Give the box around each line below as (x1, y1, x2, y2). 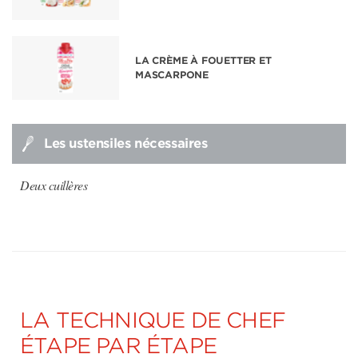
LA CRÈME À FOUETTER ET (135, 54, 272, 66)
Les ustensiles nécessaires (44, 136, 208, 151)
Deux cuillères (20, 177, 87, 193)
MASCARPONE (135, 69, 209, 81)
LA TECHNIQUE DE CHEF (20, 308, 285, 332)
